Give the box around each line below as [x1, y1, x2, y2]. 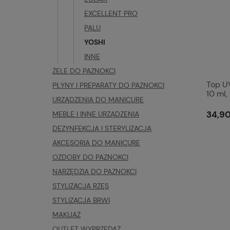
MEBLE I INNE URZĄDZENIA [52, 109, 139, 119]
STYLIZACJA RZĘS [52, 181, 109, 190]
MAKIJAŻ [52, 210, 81, 219]
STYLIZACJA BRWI [52, 196, 110, 205]
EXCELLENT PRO [84, 9, 138, 18]
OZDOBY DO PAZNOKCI [52, 152, 128, 162]
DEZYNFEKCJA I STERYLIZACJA [52, 124, 151, 133]
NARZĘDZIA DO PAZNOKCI [52, 167, 137, 176]
